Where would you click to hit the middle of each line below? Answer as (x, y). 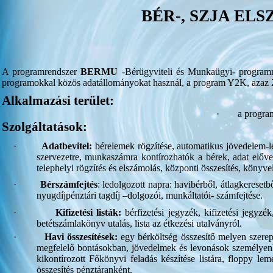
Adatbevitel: (68, 146)
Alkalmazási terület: (58, 101)
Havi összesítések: (83, 236)
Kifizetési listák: (90, 212)
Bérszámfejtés (69, 185)
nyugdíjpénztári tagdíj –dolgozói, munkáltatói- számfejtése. (149, 196)
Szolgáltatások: (44, 127)
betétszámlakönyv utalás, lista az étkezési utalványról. (139, 223)
